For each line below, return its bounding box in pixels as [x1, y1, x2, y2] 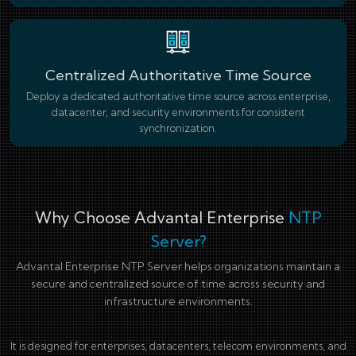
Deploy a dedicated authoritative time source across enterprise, [25, 90, 331, 103]
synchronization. [139, 122, 217, 134]
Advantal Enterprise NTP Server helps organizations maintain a [16, 259, 340, 273]
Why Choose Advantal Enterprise [34, 207, 288, 227]
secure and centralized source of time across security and [31, 277, 325, 291]
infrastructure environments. [103, 294, 253, 308]
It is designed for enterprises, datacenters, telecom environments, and [10, 339, 346, 352]
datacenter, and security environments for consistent [51, 106, 305, 118]
